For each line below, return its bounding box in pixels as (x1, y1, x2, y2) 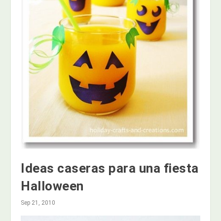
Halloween (21, 179, 84, 194)
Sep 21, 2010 (21, 199, 56, 207)
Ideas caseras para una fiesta (21, 161, 199, 176)
